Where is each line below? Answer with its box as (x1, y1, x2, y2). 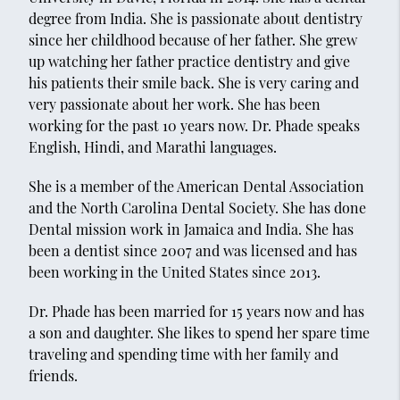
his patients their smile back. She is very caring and (28, 73, 359, 93)
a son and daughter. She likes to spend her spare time (28, 323, 370, 343)
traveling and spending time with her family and (28, 345, 338, 364)
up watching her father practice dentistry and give (28, 52, 350, 71)
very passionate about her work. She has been (28, 95, 321, 114)
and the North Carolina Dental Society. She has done (28, 198, 366, 218)
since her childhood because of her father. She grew (28, 30, 357, 50)
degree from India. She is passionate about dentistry (28, 9, 362, 29)
